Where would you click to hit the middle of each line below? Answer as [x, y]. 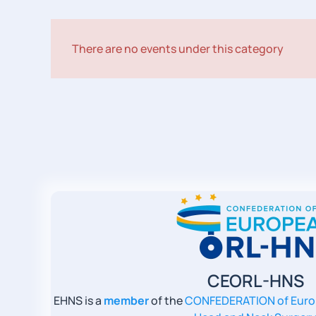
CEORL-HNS [255, 281]
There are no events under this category [178, 49]
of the [167, 301]
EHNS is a [79, 301]
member [126, 301]
